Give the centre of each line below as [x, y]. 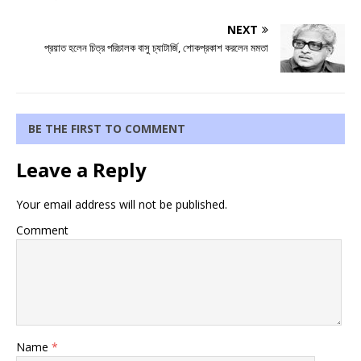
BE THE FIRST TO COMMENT [107, 129]
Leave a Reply [81, 170]
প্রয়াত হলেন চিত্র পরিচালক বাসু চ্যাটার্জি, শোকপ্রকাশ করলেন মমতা [156, 48]
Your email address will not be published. [122, 205]
